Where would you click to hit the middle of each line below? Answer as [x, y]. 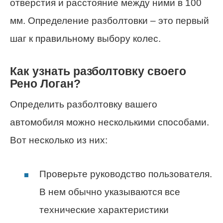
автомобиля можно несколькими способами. [110, 122]
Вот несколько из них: [59, 140]
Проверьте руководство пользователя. [126, 174]
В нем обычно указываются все [110, 192]
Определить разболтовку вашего [84, 105]
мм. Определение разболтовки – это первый [110, 21]
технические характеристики [104, 210]
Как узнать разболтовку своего [98, 71]
